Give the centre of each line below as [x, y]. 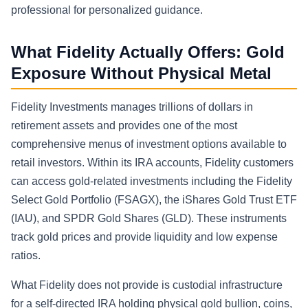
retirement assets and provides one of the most [124, 126]
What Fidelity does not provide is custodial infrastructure [147, 285]
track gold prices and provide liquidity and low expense [144, 237]
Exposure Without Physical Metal [141, 73]
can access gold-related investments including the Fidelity [152, 181]
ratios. [26, 256]
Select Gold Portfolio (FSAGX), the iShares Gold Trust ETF [154, 200]
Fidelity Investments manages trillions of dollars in [132, 107]
